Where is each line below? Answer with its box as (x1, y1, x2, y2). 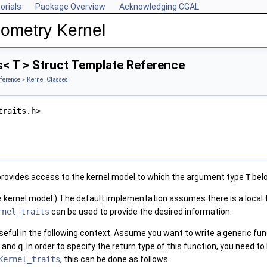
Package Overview (35, 2, 105, 11)
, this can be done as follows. (60, 254, 170, 265)
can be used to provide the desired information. (49, 207, 232, 217)
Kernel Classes (27, 76, 68, 83)
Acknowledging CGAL (119, 2, 199, 11)
